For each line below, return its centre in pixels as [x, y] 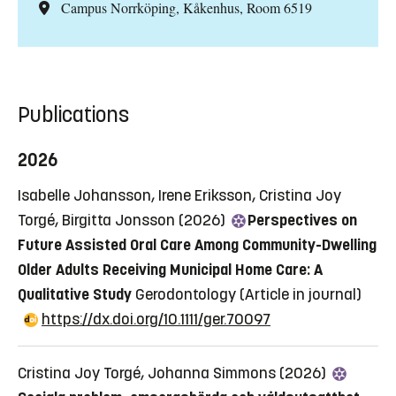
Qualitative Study [75, 295]
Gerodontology [186, 295]
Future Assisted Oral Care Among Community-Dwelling [197, 245]
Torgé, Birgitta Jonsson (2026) [123, 221]
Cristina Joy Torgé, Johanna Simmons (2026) [174, 373]
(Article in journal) [301, 295]
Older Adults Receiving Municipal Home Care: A [170, 270]
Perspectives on [302, 221]
